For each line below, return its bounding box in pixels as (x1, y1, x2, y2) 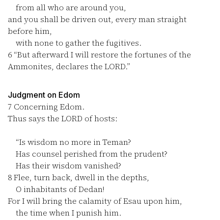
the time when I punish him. (8, 207, 121, 218)
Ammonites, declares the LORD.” (8, 61, 130, 72)
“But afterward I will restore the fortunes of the (12, 49, 191, 60)
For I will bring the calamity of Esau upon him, (8, 195, 182, 206)
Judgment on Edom (8, 90, 80, 100)
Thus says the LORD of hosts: (8, 113, 117, 124)
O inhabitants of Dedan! (8, 184, 104, 194)
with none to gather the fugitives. (8, 37, 141, 48)
